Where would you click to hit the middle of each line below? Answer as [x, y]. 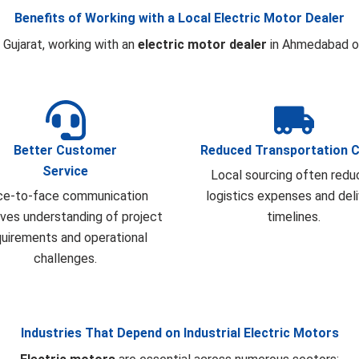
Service [65, 171]
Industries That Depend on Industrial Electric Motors [179, 333]
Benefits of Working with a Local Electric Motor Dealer [179, 18]
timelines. [294, 216]
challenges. [65, 258]
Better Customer [65, 150]
